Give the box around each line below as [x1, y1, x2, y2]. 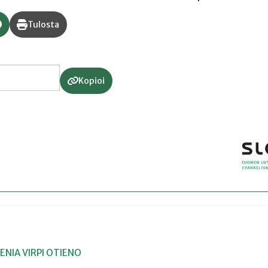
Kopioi [78, 75, 105, 86]
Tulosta [28, 19, 60, 30]
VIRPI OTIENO [22, 246, 81, 258]
